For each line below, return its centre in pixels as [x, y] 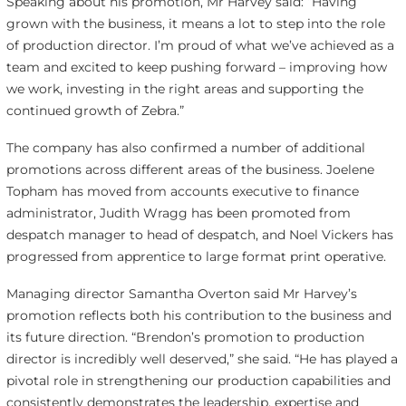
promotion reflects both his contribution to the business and [198, 316]
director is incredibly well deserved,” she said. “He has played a [202, 359]
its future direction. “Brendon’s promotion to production [185, 338]
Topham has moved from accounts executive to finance [182, 192]
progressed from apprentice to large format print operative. [196, 257]
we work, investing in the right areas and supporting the [184, 89]
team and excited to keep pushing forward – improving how [196, 68]
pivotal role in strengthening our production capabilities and [198, 381]
